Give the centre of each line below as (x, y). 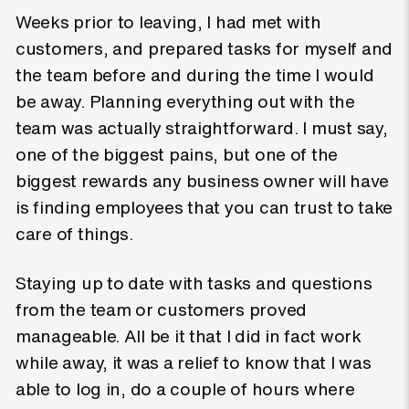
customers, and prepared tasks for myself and (204, 48)
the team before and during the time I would (195, 75)
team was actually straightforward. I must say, (202, 128)
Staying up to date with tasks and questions (194, 283)
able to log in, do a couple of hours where (185, 389)
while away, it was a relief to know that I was (194, 362)
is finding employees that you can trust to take (204, 207)
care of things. (77, 234)
